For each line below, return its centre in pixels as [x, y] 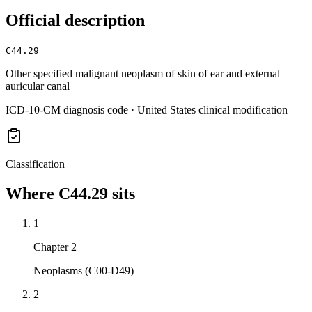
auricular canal [38, 86]
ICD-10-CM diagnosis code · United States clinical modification [147, 110]
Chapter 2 [55, 247]
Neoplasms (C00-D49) [84, 271]
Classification [35, 164]
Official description [75, 21]
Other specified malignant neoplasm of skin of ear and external [143, 74]
